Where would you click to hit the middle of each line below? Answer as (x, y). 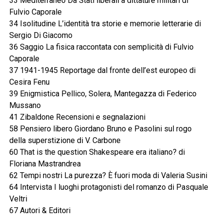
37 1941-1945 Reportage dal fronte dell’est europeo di (102, 71)
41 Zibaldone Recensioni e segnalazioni (77, 117)
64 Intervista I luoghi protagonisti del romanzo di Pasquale (109, 187)
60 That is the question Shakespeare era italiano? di (97, 152)
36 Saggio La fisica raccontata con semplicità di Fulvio (101, 47)
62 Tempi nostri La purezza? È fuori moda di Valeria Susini (108, 176)
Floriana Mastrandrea (45, 164)
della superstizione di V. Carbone (65, 141)
